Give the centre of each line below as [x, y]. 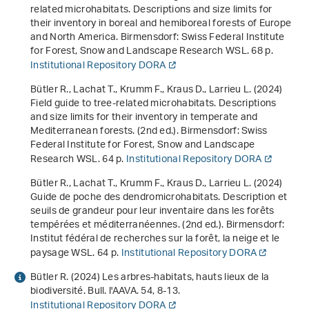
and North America [73, 38]
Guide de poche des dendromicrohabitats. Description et [159, 198]
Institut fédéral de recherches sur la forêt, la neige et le [155, 239]
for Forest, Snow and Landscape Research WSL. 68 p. [152, 52]
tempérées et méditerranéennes [104, 226]
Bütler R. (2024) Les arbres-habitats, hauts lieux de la [150, 278]
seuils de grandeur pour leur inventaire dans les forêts [152, 212]
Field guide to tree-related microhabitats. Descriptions [153, 104]
